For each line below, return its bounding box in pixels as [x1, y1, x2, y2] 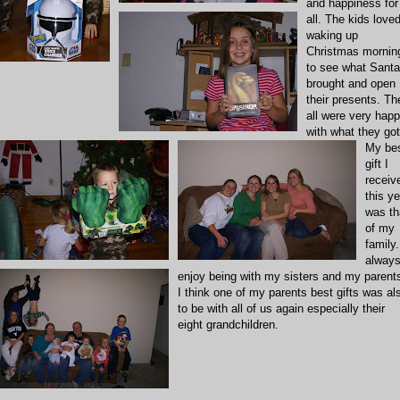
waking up [306, 28, 358, 42]
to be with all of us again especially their [178, 301, 385, 315]
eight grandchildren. [178, 317, 279, 331]
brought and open [306, 76, 396, 90]
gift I [365, 156, 388, 171]
